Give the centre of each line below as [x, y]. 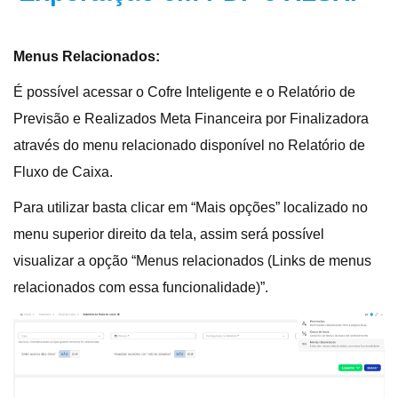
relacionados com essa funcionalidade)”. [141, 287]
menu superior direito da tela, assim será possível [169, 234]
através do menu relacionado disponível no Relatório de [189, 145]
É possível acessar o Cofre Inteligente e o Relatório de [184, 92]
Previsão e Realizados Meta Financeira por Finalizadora [191, 118]
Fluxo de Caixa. [63, 171]
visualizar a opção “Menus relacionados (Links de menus [192, 260]
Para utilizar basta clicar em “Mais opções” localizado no [191, 207]
